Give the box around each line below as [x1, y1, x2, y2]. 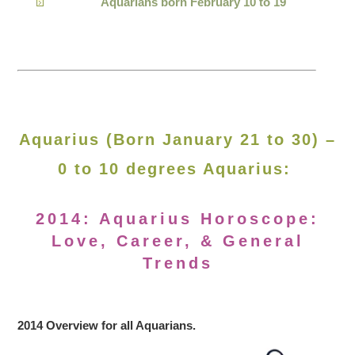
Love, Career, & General [51, 231, 304, 250]
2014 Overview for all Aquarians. [17, 318, 197, 332]
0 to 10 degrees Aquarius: [58, 159, 297, 177]
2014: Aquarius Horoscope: [36, 209, 319, 227]
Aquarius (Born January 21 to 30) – [19, 130, 336, 148]
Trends [142, 254, 213, 272]
